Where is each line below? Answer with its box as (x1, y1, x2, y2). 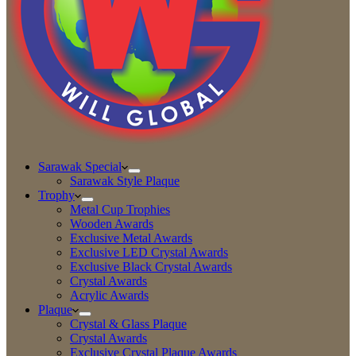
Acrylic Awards (70, 288, 149, 302)
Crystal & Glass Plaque (70, 317, 187, 331)
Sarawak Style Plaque (70, 174, 180, 188)
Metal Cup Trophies (70, 203, 170, 216)
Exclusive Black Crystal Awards (70, 260, 232, 273)
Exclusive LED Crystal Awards (70, 246, 228, 259)
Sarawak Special (38, 160, 122, 173)
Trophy (38, 188, 75, 202)
